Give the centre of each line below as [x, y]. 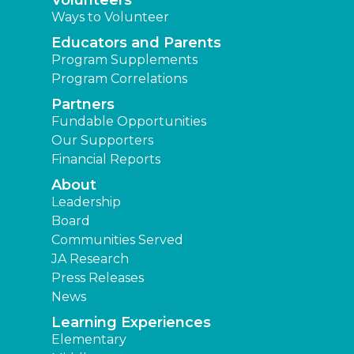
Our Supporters [102, 141]
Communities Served [117, 240]
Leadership [86, 202]
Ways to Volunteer [110, 17]
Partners [83, 105]
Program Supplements [124, 60]
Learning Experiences [131, 323]
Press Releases [98, 278]
